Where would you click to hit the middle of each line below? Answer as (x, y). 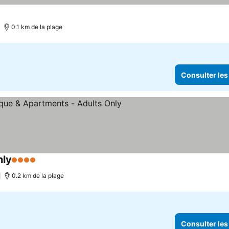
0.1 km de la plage (37, 27)
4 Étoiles (28, 165)
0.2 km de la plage (38, 176)
